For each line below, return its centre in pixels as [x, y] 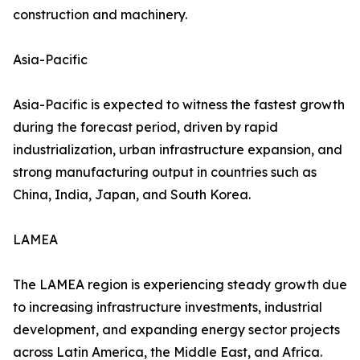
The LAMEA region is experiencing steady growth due [180, 285]
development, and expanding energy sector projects [176, 330]
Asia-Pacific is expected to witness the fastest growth [179, 105]
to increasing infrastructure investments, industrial [168, 307]
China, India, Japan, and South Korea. [132, 195]
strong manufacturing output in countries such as [165, 172]
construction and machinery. [100, 15]
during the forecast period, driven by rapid [145, 127]
